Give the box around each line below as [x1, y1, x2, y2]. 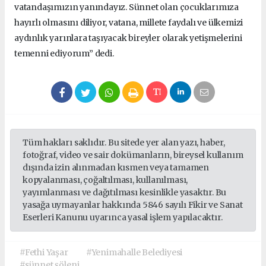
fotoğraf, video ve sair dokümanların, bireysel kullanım [23, 149, 243, 160]
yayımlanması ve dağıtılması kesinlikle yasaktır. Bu [23, 186, 227, 198]
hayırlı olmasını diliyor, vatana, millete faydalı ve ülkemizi [14, 17, 243, 28]
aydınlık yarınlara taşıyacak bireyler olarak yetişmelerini [14, 32, 242, 43]
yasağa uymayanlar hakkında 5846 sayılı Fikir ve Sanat [23, 199, 243, 210]
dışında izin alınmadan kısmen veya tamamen [23, 161, 209, 173]
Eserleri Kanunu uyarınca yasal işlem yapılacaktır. [23, 211, 223, 223]
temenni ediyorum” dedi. [14, 47, 114, 59]
